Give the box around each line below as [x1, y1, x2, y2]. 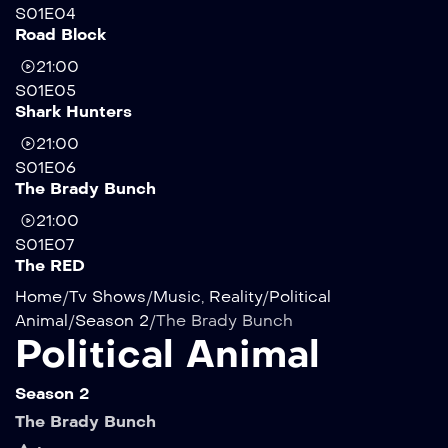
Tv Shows [69, 287, 146, 306]
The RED [15, 256, 85, 275]
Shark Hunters [15, 102, 132, 121]
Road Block [15, 25, 106, 44]
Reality [209, 287, 262, 306]
